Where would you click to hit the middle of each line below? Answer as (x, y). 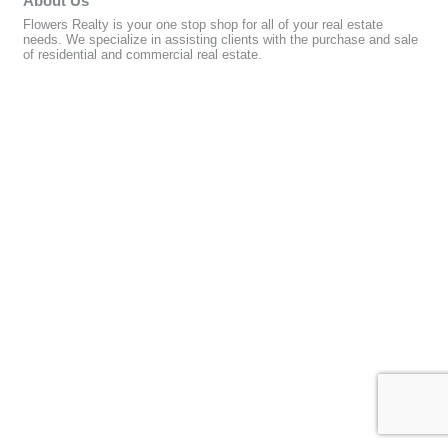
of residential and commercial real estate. (142, 55)
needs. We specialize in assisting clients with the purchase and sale (220, 40)
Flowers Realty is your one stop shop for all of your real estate (203, 25)
